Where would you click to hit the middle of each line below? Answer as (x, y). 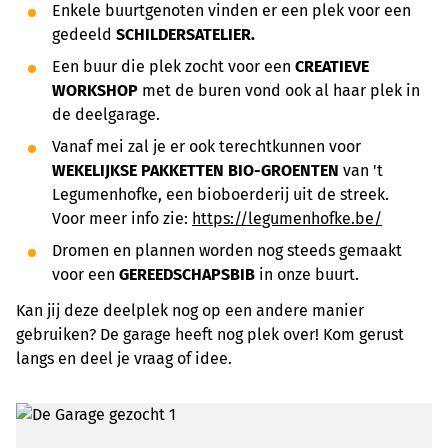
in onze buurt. (309, 274)
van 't (361, 170)
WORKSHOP (95, 90)
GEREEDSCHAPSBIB (189, 274)
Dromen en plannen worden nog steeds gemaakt (227, 250)
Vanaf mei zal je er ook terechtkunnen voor (206, 146)
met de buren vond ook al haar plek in (279, 90)
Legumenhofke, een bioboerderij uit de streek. (220, 194)
